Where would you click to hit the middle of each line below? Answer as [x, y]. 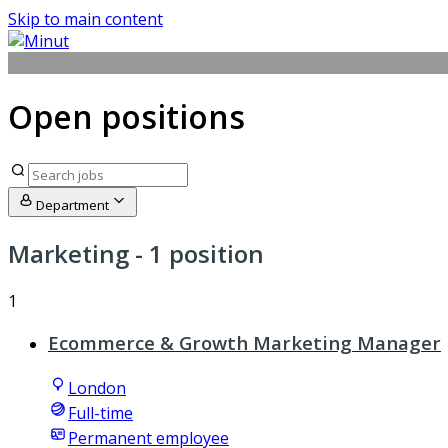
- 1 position [196, 253]
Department [72, 204]
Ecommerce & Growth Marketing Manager [244, 343]
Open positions [126, 117]
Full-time [100, 413]
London [97, 388]
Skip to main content [85, 19]
